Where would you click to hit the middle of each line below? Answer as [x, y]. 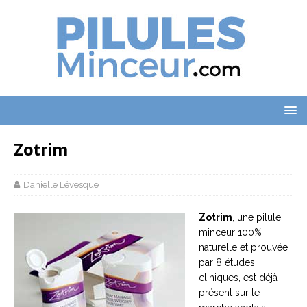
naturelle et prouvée [243, 247]
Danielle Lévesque [61, 185]
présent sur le [229, 293]
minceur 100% [230, 232]
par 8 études [227, 262]
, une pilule [257, 217]
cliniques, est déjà [238, 278]
